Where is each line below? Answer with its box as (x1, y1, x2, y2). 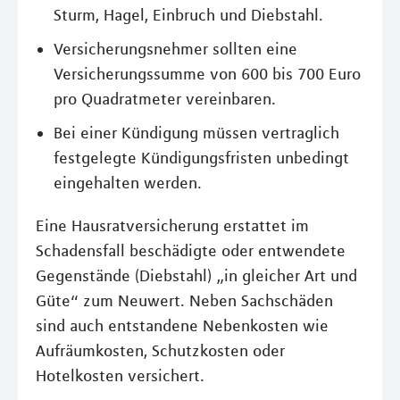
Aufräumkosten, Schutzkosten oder (36, 341, 285, 361)
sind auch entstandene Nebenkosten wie (36, 316, 329, 336)
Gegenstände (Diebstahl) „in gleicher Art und (36, 266, 357, 286)
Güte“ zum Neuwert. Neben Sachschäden (36, 291, 333, 311)
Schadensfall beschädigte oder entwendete (36, 241, 346, 261)
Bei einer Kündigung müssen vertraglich (54, 123, 339, 143)
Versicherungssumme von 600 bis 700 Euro (54, 64, 361, 84)
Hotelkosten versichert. (36, 366, 204, 386)
